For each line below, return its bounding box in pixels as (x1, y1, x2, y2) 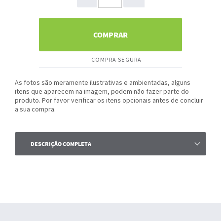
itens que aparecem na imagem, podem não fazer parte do (15, 86, 189, 96)
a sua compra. (15, 104, 56, 113)
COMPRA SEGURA (89, 55, 142, 63)
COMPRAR (93, 29, 128, 39)
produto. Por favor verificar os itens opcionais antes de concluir (15, 95, 203, 105)
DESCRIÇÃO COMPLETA (31, 140, 91, 147)
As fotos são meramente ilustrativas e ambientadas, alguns (15, 77, 190, 87)
